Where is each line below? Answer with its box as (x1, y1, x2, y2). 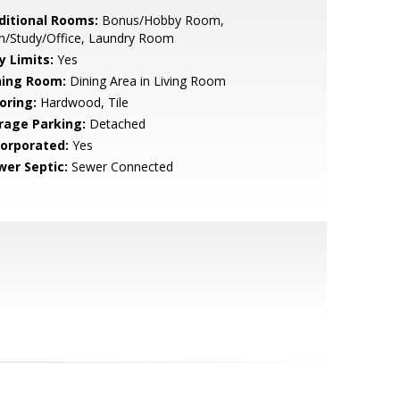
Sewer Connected (67, 158, 173, 175)
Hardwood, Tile (36, 94, 129, 111)
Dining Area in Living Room (65, 72, 226, 89)
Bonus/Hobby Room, (97, 12, 224, 29)
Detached (85, 115, 146, 132)
